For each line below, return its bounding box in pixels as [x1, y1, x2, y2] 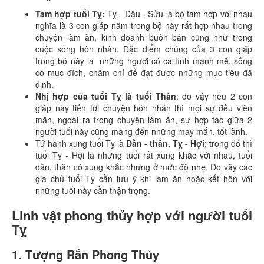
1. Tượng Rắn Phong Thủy [12, 246, 159, 263]
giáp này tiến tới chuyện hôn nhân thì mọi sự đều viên [35, 102, 252, 114]
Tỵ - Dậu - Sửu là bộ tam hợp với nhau [104, 8, 253, 19]
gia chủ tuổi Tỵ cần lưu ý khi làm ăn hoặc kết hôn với [35, 173, 252, 184]
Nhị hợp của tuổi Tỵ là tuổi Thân [35, 90, 176, 102]
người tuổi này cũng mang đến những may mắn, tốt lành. [35, 126, 250, 137]
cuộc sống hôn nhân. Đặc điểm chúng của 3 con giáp [35, 43, 252, 55]
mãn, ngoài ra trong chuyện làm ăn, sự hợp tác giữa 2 [35, 114, 252, 126]
